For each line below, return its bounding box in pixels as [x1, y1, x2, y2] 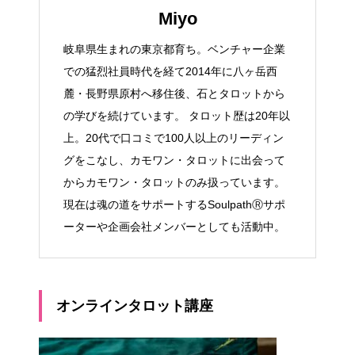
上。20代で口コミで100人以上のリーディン [63, 132, 284, 144]
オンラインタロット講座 [56, 298, 213, 314]
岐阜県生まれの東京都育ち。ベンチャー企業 [63, 43, 285, 55]
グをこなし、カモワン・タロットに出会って [63, 154, 285, 166]
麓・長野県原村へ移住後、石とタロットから [63, 87, 285, 100]
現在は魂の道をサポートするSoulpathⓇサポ [63, 198, 285, 211]
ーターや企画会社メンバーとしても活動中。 [63, 220, 285, 233]
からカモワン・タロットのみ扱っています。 [63, 176, 285, 189]
